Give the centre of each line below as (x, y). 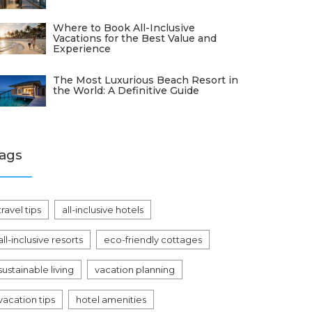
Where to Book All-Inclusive (124, 28)
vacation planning (135, 270)
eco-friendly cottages (153, 240)
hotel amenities (111, 299)
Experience (82, 49)
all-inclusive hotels (103, 210)
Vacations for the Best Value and (135, 38)
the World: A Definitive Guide (126, 91)
